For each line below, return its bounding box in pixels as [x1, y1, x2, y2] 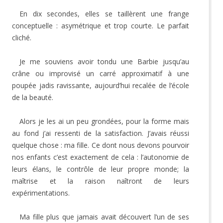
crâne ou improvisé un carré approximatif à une [12, 68, 189, 78]
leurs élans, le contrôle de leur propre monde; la [12, 164, 189, 174]
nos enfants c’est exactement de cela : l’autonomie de [12, 152, 189, 162]
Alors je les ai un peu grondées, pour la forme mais [19, 116, 189, 126]
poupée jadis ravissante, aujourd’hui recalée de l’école [12, 80, 189, 90]
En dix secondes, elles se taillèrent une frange [19, 8, 189, 18]
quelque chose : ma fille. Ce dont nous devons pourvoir [12, 140, 189, 150]
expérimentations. [12, 188, 72, 198]
